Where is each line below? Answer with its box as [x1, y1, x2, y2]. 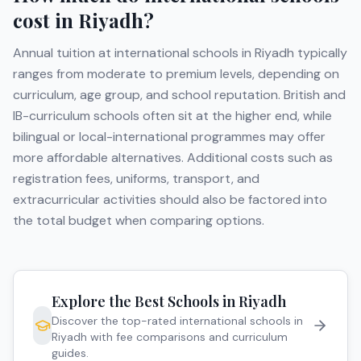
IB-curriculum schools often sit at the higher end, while [13, 107, 332, 124]
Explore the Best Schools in [52, 292, 239, 311]
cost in [13, 7, 78, 33]
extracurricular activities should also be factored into [13, 191, 327, 208]
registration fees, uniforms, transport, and [13, 170, 259, 187]
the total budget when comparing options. [13, 212, 264, 229]
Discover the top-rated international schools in [52, 313, 304, 328]
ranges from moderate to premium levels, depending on [13, 65, 339, 82]
